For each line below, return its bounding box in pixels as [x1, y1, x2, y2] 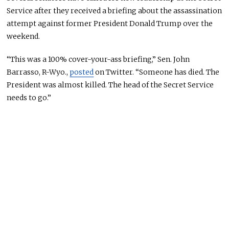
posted [70, 67, 94, 77]
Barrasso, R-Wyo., [7, 67, 70, 77]
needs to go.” [7, 93, 52, 103]
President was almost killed [7, 80, 106, 90]
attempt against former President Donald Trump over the [7, 19, 213, 29]
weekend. [7, 32, 40, 41]
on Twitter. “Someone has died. [94, 67, 207, 77]
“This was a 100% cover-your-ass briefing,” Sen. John [7, 55, 190, 64]
